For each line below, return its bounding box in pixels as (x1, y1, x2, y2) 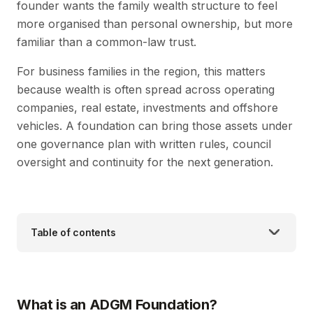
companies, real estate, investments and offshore (17, 101, 278, 115)
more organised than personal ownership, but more (17, 17, 293, 31)
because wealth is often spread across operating (17, 82, 275, 97)
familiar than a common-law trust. (17, 35, 196, 50)
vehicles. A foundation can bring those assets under (17, 119, 293, 133)
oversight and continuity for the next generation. (17, 155, 273, 170)
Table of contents (31, 226, 116, 239)
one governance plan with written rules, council (17, 137, 271, 152)
